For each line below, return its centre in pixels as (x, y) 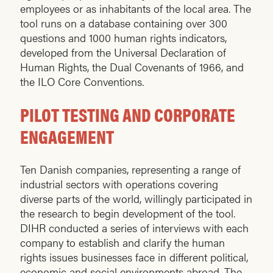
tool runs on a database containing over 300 (124, 23)
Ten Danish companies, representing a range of (130, 169)
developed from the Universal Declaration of (123, 52)
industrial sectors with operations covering (119, 184)
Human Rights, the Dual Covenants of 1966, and (132, 67)
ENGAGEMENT (67, 136)
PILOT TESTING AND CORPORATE (128, 115)
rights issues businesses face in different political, (134, 257)
